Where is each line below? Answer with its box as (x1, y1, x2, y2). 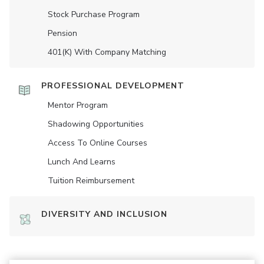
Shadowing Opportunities (48, 118, 144, 130)
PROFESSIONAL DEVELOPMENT (41, 80, 184, 91)
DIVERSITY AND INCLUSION (41, 209, 167, 220)
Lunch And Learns (48, 156, 115, 167)
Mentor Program (48, 100, 108, 111)
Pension (48, 28, 77, 39)
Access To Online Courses (48, 137, 147, 148)
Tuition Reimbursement (48, 175, 134, 186)
